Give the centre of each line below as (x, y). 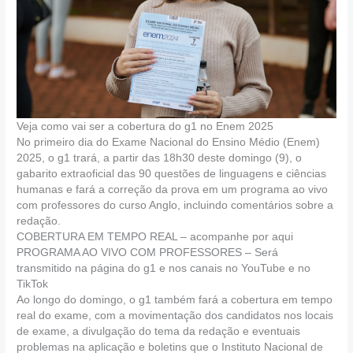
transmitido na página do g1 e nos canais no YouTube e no (164, 268)
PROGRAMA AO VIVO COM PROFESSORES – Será (148, 252)
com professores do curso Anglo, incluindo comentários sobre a (175, 205)
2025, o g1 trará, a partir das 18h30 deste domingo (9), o (160, 158)
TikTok (33, 284)
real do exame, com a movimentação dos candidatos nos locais (175, 315)
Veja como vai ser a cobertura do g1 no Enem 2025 (145, 126)
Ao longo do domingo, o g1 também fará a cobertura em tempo (175, 299)
